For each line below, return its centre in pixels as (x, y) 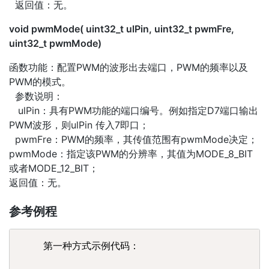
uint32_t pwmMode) (55, 44)
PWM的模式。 (40, 82)
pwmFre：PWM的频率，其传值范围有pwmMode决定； (133, 140)
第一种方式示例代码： (79, 246)
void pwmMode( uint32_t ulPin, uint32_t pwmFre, (122, 29)
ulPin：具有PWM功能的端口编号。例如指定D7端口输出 (134, 111)
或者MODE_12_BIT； (54, 168)
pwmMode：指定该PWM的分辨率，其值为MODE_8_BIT (131, 154)
